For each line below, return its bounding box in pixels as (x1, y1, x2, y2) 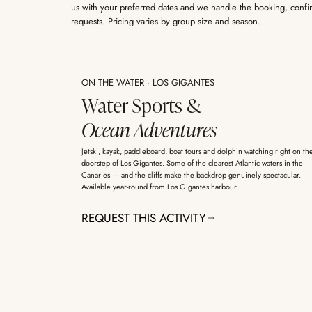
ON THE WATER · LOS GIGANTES (81, 75, 214, 89)
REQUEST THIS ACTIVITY (81, 210, 206, 227)
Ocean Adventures (81, 116, 217, 143)
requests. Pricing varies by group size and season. (70, 15, 260, 29)
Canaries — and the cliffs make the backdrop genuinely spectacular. (81, 169, 301, 181)
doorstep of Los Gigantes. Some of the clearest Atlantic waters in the (81, 157, 303, 169)
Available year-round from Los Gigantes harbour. (81, 181, 238, 193)
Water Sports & (81, 91, 201, 118)
